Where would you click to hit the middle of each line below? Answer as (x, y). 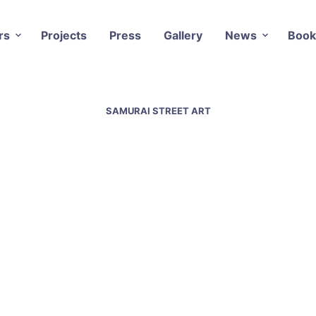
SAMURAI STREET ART (158, 110)
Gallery (183, 35)
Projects (63, 35)
